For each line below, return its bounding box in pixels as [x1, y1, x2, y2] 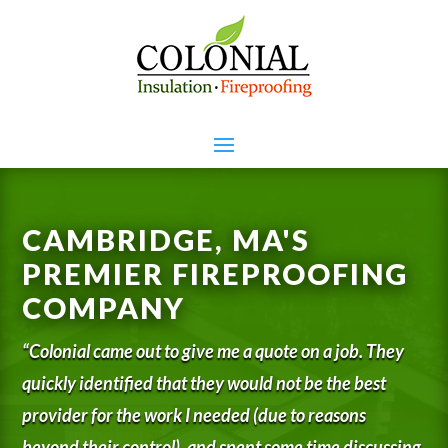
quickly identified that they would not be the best [22, 371, 387, 394]
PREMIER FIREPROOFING [22, 255, 409, 291]
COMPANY [22, 289, 186, 325]
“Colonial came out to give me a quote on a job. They [22, 339, 405, 362]
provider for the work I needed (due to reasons [22, 403, 367, 426]
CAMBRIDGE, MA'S [22, 221, 311, 257]
